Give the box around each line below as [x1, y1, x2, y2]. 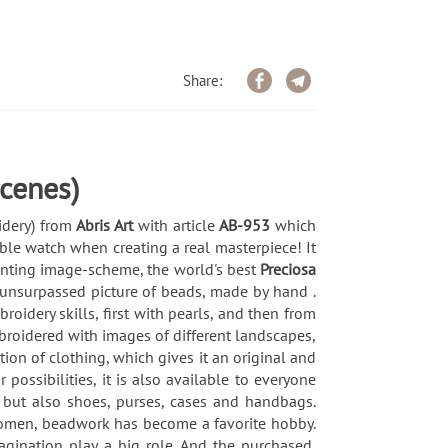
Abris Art [76, 214, 138, 235]
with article [137, 214, 220, 235]
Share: [183, 70, 222, 90]
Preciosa [260, 258, 316, 279]
